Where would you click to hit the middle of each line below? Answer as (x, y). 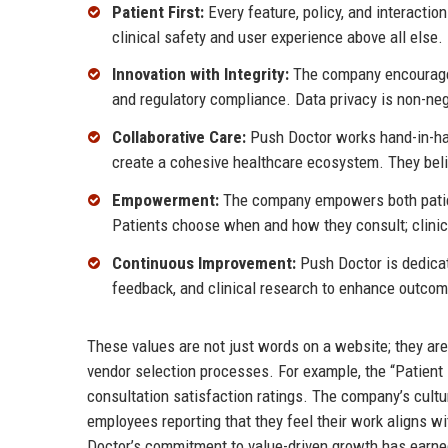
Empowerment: (165, 199)
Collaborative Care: (179, 137)
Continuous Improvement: (204, 262)
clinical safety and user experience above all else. (277, 36)
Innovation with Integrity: (200, 74)
